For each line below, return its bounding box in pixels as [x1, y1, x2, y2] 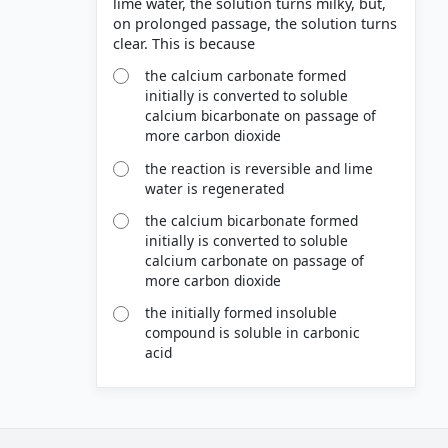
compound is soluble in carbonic [145, 323, 361, 343]
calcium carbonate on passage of [145, 251, 365, 271]
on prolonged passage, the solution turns [113, 14, 397, 34]
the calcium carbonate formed [145, 66, 347, 86]
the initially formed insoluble [145, 303, 338, 323]
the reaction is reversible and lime [145, 158, 374, 178]
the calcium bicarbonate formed [145, 211, 359, 231]
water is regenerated [145, 178, 285, 198]
